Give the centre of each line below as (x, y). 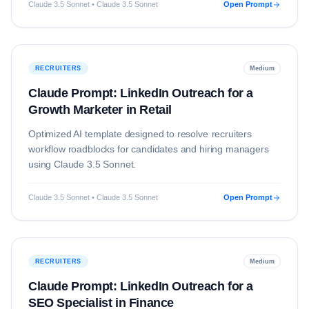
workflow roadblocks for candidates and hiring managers (149, 149)
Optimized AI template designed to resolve (120, 134)
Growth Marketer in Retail (100, 110)
